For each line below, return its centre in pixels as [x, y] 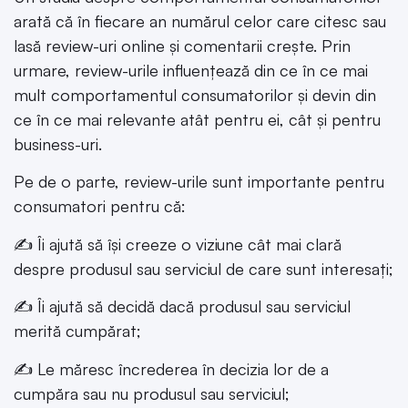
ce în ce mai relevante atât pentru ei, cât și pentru [197, 120]
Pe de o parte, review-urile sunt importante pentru [199, 182]
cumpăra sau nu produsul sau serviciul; [152, 393]
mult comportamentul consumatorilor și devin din [195, 95]
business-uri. [58, 144]
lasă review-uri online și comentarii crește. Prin [182, 46]
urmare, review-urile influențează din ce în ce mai [191, 71]
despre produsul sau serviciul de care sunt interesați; [204, 268]
